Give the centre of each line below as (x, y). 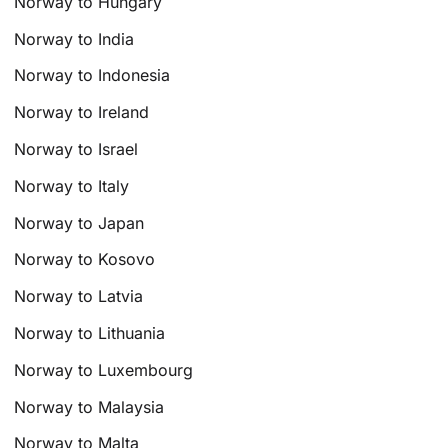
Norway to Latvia (79, 296)
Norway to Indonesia (92, 75)
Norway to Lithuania (90, 333)
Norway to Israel (76, 149)
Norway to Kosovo (85, 259)
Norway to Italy (72, 185)
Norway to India (74, 38)
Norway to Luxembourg (104, 369)
